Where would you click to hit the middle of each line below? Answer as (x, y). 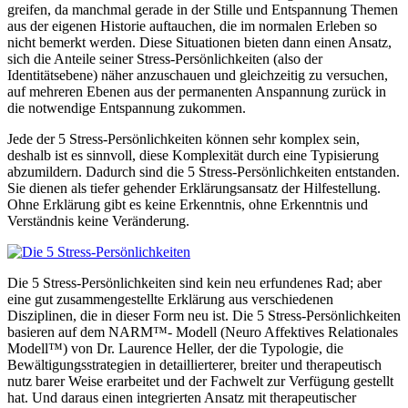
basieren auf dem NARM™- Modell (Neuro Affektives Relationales (203, 331)
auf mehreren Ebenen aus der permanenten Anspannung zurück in (197, 91)
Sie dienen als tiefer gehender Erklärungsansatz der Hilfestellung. (194, 188)
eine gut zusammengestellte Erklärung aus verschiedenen (170, 299)
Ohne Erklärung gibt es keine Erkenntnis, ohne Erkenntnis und (188, 204)
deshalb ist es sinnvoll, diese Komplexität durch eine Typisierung (193, 155)
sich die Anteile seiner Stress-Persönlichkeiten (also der (165, 58)
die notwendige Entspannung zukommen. (127, 107)
